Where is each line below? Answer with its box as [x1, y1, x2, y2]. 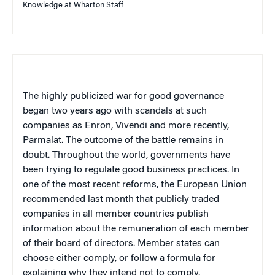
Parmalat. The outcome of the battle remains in [23, 135, 223, 145]
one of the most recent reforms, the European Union [23, 179, 247, 190]
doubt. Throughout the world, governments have [23, 150, 230, 160]
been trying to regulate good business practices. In [23, 165, 239, 175]
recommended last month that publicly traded [23, 194, 219, 204]
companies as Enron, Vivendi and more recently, [23, 120, 229, 131]
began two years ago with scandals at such [23, 106, 207, 116]
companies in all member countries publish [23, 209, 209, 219]
